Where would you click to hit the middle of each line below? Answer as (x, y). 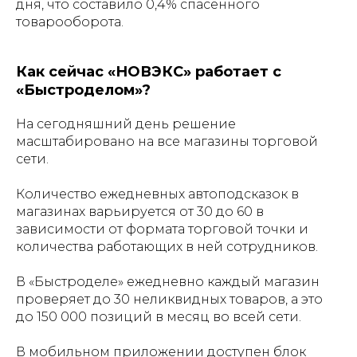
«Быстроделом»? (83, 90)
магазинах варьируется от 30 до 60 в (140, 211)
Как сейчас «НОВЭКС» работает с (149, 71)
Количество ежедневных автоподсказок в (157, 194)
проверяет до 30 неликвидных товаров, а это (169, 299)
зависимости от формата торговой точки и (162, 229)
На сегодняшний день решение (126, 124)
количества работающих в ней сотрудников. (167, 246)
